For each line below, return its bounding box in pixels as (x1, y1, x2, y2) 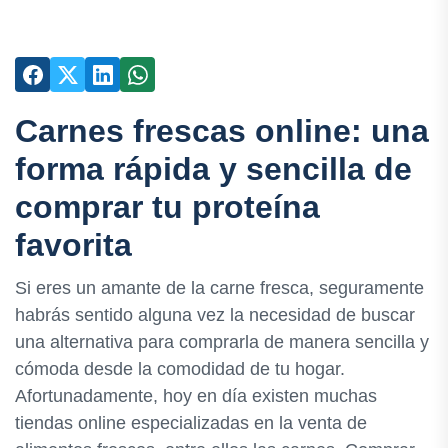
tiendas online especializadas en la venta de (15, 413, 367, 434)
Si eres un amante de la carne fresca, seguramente (15, 278, 424, 299)
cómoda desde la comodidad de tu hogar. (15, 359, 345, 380)
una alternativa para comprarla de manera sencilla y (15, 332, 429, 353)
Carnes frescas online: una (15, 113, 429, 149)
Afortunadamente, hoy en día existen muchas (15, 386, 377, 407)
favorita (15, 227, 132, 263)
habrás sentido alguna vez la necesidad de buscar (15, 305, 415, 326)
